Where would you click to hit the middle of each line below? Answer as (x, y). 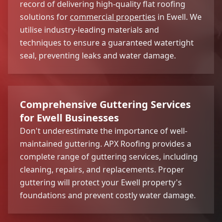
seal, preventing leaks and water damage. (98, 55)
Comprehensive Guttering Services (105, 104)
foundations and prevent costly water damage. (108, 195)
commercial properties (113, 17)
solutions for (45, 17)
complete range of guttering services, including (109, 156)
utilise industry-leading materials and (89, 29)
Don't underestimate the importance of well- (104, 131)
